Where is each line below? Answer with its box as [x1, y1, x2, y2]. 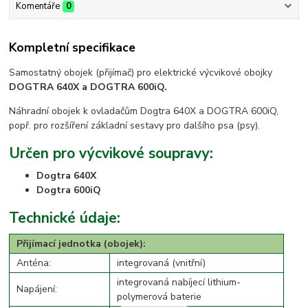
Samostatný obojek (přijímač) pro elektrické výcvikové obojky [9, 65, 273, 79]
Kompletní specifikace [9, 39, 136, 56]
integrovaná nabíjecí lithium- [117, 276, 241, 289]
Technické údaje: [9, 208, 121, 228]
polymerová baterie [117, 290, 202, 304]
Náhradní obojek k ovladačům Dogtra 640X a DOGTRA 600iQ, [9, 104, 279, 118]
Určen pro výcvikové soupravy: [9, 144, 214, 163]
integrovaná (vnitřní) [117, 256, 206, 270]
